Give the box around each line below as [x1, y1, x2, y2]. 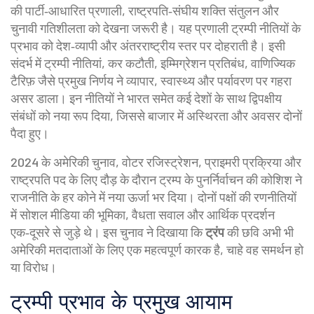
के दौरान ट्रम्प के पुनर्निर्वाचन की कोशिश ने [117, 172, 302, 187]
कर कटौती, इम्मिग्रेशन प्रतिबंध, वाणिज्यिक [108, 55, 295, 71]
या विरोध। [11, 259, 57, 275]
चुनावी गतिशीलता [11, 20, 86, 36]
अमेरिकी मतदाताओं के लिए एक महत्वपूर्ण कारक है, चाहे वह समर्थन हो [11, 242, 303, 257]
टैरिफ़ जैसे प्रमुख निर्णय [11, 73, 114, 88]
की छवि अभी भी [224, 224, 294, 240]
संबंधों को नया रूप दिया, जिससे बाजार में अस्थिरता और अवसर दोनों [11, 108, 302, 123]
